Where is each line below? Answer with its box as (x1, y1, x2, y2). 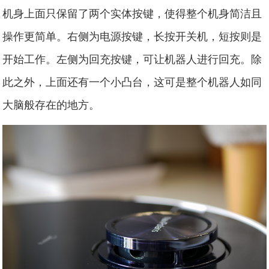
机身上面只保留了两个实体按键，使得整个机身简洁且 (2, 5, 262, 21)
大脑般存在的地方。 (2, 96, 100, 112)
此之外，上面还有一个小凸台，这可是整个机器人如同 (2, 73, 262, 89)
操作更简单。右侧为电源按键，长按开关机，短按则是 (2, 28, 262, 44)
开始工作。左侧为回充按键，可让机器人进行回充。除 (2, 50, 262, 67)
